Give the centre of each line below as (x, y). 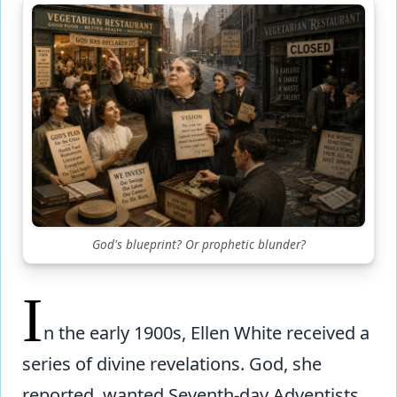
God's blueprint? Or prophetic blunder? (198, 244)
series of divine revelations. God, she (172, 363)
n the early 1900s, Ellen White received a (206, 332)
